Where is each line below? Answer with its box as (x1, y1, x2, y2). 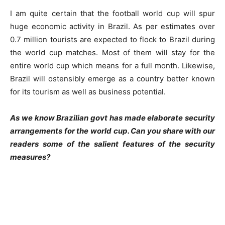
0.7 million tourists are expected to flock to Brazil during (10, 35, 215, 44)
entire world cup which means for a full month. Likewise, (10, 61, 215, 70)
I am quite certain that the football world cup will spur (10, 9, 215, 18)
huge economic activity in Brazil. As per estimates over (10, 22, 215, 31)
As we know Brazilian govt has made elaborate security (10, 113, 215, 123)
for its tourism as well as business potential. (10, 87, 166, 96)
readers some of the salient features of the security (10, 139, 215, 149)
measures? (10, 152, 50, 162)
